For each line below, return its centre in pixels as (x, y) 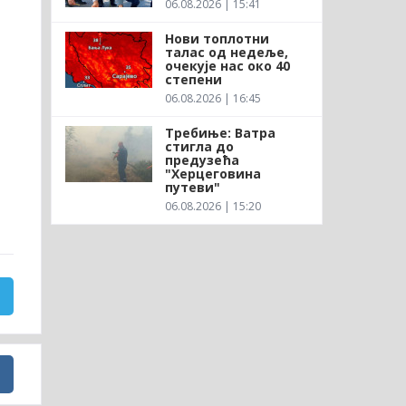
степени (193, 79)
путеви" (192, 187)
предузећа (202, 159)
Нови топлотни (217, 38)
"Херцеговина (213, 173)
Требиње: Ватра (220, 132)
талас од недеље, (226, 52)
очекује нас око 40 (227, 65)
